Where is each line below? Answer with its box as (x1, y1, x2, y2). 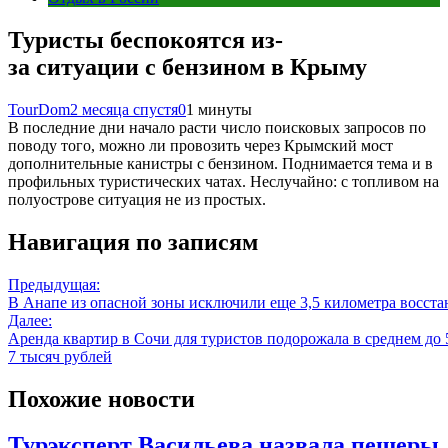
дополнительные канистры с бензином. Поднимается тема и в (8, 154, 433, 172)
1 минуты (186, 100, 252, 118)
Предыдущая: (8, 275, 100, 293)
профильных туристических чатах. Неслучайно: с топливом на (8, 172, 439, 190)
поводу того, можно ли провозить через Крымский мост (8, 136, 393, 154)
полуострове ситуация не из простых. (8, 190, 266, 208)
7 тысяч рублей (8, 347, 112, 365)
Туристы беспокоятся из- (8, 26, 283, 53)
